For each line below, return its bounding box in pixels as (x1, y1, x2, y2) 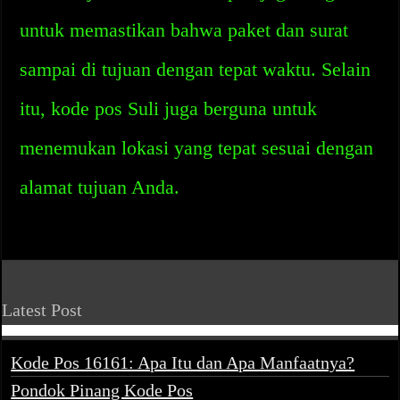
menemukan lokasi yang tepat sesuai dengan (20, 137, 374, 159)
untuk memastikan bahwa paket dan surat (20, 19, 349, 41)
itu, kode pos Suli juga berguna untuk (20, 97, 318, 120)
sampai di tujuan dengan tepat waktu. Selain (20, 58, 371, 80)
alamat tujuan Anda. (20, 176, 180, 198)
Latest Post (2, 300, 83, 320)
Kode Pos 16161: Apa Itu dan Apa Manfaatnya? (11, 353, 355, 372)
